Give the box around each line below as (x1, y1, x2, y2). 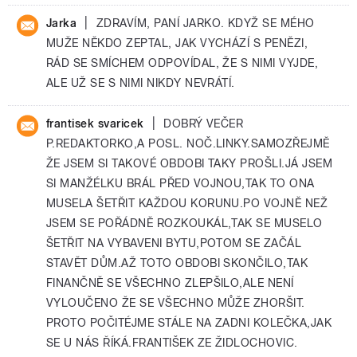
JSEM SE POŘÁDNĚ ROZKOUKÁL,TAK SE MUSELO (46, 216, 323, 230)
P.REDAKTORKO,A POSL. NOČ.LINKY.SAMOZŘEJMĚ (46, 136, 330, 151)
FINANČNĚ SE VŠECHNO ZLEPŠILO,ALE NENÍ (46, 276, 294, 290)
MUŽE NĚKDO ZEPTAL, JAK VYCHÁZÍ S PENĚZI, (46, 36, 308, 50)
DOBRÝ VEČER (163, 116, 244, 131)
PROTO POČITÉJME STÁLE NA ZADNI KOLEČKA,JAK (46, 316, 332, 330)
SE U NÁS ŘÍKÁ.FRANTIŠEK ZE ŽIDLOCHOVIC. (46, 335, 298, 350)
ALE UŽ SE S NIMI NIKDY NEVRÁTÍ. (46, 76, 235, 90)
